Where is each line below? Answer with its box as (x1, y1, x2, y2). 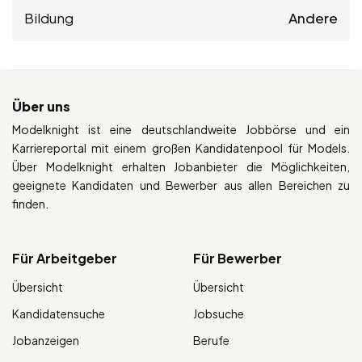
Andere (288, 8, 338, 27)
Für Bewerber (193, 249, 282, 267)
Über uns (12, 97, 70, 115)
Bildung (24, 8, 74, 27)
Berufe (193, 332, 229, 347)
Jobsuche (193, 305, 244, 321)
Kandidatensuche (12, 305, 105, 321)
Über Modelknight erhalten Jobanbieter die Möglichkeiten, (12, 158, 350, 174)
